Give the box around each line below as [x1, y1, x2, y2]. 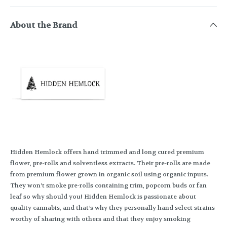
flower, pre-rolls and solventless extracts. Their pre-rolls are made [10, 159, 210, 168]
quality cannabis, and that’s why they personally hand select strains [10, 204, 215, 212]
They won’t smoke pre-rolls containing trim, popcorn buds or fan [10, 181, 207, 190]
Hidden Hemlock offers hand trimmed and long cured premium [10, 148, 204, 157]
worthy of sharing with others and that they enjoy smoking [10, 215, 191, 223]
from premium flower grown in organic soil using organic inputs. [10, 170, 208, 179]
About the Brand [10, 20, 78, 31]
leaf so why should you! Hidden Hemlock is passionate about [10, 193, 196, 201]
